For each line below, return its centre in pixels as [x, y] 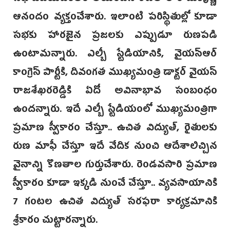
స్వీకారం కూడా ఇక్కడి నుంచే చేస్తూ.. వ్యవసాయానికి [115, 185]
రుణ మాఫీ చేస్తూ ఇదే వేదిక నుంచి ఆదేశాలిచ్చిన [115, 148]
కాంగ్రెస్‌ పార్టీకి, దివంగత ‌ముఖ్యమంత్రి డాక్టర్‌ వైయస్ [115, 74]
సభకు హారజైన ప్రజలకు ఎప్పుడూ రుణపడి [115, 37]
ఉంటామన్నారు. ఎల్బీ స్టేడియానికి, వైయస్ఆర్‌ [115, 55]
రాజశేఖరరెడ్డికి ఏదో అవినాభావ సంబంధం [115, 92]
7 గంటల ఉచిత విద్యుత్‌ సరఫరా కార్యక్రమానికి [115, 203]
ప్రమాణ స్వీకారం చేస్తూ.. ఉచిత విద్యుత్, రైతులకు [115, 129]
